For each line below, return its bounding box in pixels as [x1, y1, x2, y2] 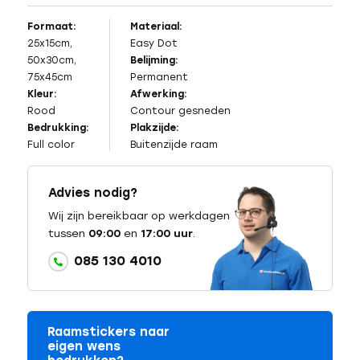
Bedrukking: [27, 122, 89, 134]
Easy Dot [129, 38, 178, 50]
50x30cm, [27, 55, 76, 67]
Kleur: [27, 88, 57, 100]
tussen [47, 227, 88, 240]
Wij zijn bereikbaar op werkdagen [47, 210, 230, 223]
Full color [27, 139, 75, 151]
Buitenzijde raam [129, 139, 218, 151]
